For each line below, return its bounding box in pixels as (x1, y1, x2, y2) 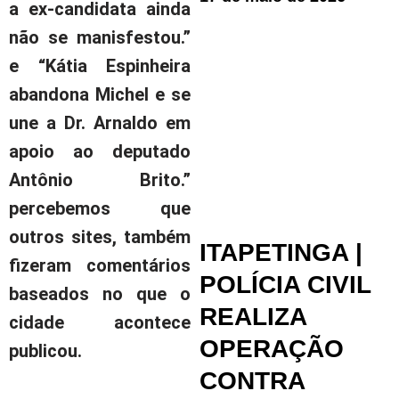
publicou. (9, 339, 82, 362)
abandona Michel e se (9, 83, 191, 105)
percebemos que (9, 197, 191, 219)
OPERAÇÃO (199, 335, 344, 363)
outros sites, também (9, 225, 191, 248)
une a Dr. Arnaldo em (9, 111, 191, 134)
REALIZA (199, 303, 306, 331)
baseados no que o (9, 282, 191, 305)
